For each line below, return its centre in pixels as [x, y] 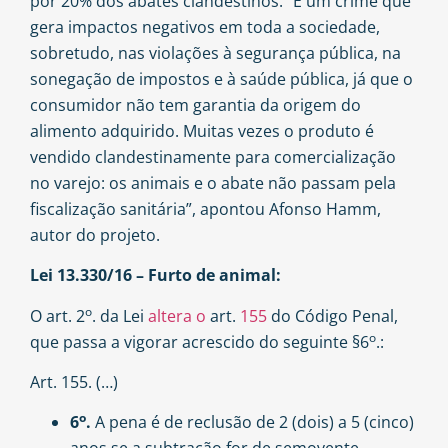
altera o [179, 315]
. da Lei [120, 315]
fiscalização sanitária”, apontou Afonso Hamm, [205, 208]
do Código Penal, [332, 315]
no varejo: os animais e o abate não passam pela [213, 182]
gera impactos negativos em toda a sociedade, [205, 26]
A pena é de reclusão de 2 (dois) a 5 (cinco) [252, 422]
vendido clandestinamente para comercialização [213, 156]
